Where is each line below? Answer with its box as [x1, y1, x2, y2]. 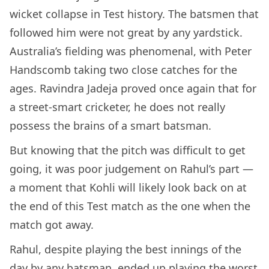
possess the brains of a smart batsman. [10, 118, 214, 133]
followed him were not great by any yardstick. [10, 25, 243, 40]
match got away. [10, 217, 94, 232]
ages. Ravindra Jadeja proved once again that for [10, 80, 256, 95]
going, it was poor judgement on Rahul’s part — [10, 161, 253, 176]
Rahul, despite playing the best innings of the [10, 241, 241, 256]
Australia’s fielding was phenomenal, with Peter [10, 43, 252, 58]
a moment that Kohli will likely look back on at [10, 180, 247, 195]
